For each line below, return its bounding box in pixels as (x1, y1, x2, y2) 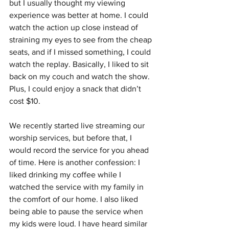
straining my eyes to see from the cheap (9, 35, 154, 44)
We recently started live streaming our (9, 121, 147, 130)
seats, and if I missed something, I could (9, 48, 153, 56)
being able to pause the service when (9, 207, 145, 216)
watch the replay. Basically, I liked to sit (9, 60, 151, 68)
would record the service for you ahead (9, 146, 151, 154)
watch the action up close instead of (9, 23, 140, 32)
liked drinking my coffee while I (9, 170, 123, 179)
